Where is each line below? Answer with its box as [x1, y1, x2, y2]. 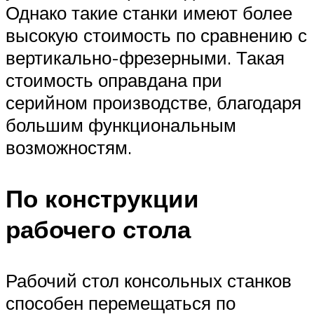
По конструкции [6, 182, 199, 214]
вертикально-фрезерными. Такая [6, 46, 285, 69]
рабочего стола [6, 213, 191, 245]
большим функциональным [6, 113, 236, 136]
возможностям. [6, 135, 132, 158]
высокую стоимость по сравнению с [6, 23, 307, 46]
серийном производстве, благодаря [6, 90, 301, 114]
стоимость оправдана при [6, 68, 222, 91]
